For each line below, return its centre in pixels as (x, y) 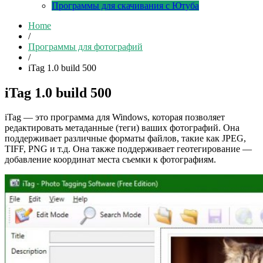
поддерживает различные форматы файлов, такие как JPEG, (125, 139)
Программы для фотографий (85, 46)
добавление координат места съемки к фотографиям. (110, 160)
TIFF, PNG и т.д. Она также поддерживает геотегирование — (128, 149)
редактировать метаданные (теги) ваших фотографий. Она (122, 128)
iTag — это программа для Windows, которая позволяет (115, 117)
